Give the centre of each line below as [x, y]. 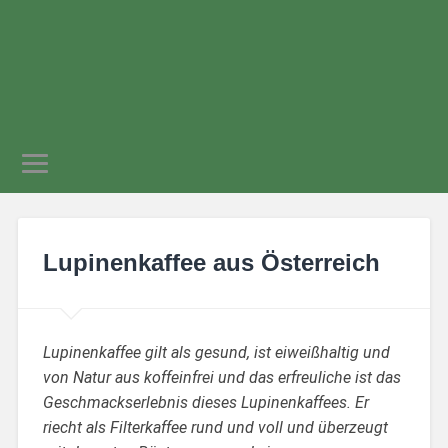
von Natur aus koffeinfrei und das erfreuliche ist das [221, 377]
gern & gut [224, 50]
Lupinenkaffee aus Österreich [211, 262]
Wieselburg [224, 90]
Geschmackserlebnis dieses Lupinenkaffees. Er [205, 402]
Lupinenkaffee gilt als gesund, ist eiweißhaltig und [216, 352]
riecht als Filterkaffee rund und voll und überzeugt [215, 427]
